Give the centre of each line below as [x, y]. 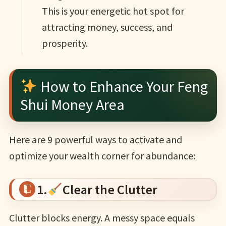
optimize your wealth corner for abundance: [102, 155]
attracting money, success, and [107, 27]
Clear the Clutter [110, 189]
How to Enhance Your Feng [123, 86]
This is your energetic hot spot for [113, 11]
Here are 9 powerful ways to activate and [95, 139]
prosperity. [65, 43]
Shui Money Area [72, 104]
